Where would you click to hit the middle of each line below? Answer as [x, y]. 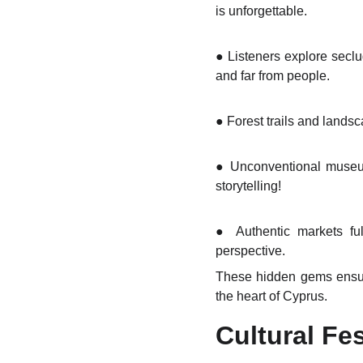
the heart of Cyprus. [271, 296]
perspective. [250, 251]
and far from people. [273, 76]
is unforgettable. [261, 11]
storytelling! [248, 186]
